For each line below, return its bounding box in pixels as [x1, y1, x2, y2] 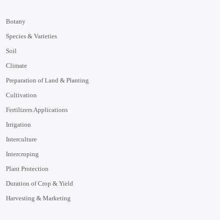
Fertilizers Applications [6, 106, 68, 113]
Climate [6, 61, 27, 69]
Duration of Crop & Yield [6, 179, 73, 187]
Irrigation [6, 120, 31, 128]
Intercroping [6, 150, 39, 158]
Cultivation [6, 91, 37, 99]
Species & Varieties [6, 32, 57, 40]
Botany [6, 17, 26, 25]
